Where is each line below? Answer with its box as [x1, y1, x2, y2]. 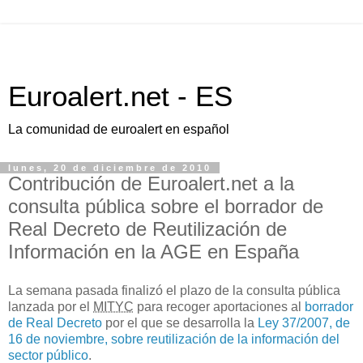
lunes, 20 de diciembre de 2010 [8, 163, 211, 173]
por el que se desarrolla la [102, 315, 258, 330]
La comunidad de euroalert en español [8, 122, 229, 136]
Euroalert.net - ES [8, 81, 233, 112]
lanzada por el [8, 299, 93, 314]
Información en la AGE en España [8, 241, 299, 263]
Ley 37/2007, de [258, 315, 350, 330]
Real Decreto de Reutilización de [8, 218, 287, 240]
